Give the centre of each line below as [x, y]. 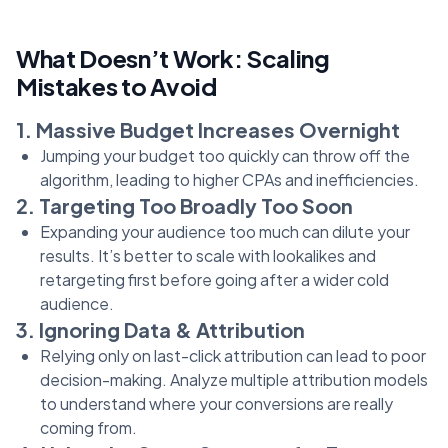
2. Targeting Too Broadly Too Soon [184, 205]
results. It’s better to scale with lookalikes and [208, 255]
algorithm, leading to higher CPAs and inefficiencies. [229, 179]
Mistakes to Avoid [116, 85]
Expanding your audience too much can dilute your [225, 231]
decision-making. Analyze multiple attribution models [234, 379]
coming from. [88, 427]
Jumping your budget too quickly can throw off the [225, 155]
